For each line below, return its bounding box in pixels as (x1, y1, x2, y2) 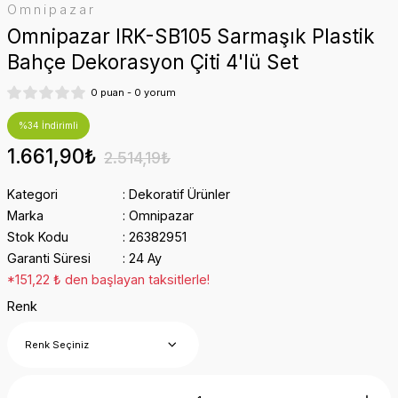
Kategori (7, 187, 58, 202)
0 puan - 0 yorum (91, 86, 176, 99)
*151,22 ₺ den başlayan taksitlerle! (7, 272, 210, 287)
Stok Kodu (7, 229, 68, 244)
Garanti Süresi (7, 251, 91, 266)
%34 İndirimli (19, 120, 78, 131)
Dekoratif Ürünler (128, 187, 230, 202)
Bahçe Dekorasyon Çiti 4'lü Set (7, 50, 298, 74)
